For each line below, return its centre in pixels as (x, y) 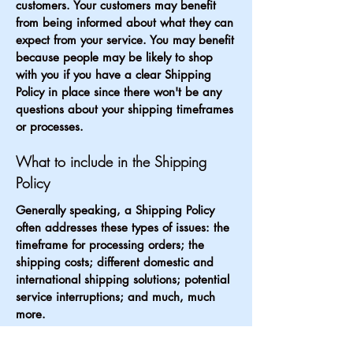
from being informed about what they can (124, 23)
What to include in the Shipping (111, 162)
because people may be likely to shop (114, 58)
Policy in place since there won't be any (119, 92)
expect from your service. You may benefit (125, 40)
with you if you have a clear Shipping (113, 75)
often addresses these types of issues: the (123, 228)
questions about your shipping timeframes (124, 110)
